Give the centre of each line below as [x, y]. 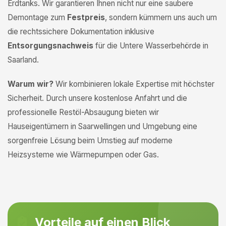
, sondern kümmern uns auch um [161, 17]
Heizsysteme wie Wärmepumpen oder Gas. [83, 155]
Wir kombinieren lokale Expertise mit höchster [134, 84]
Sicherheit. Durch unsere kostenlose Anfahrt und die [97, 98]
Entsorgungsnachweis [50, 46]
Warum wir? [31, 84]
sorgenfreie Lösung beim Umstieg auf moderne [90, 140]
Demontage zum [37, 17]
